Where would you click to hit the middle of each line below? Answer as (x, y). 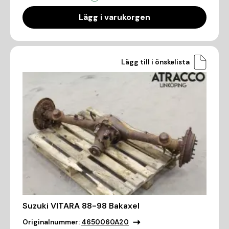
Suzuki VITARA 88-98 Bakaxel (81, 206)
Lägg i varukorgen (114, 17)
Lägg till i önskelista (155, 62)
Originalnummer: (51, 222)
